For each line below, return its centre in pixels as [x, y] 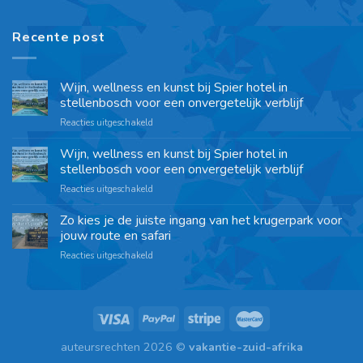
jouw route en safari [115, 235]
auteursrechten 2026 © [124, 346]
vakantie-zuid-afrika [246, 346]
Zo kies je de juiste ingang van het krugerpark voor [201, 220]
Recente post [59, 38]
